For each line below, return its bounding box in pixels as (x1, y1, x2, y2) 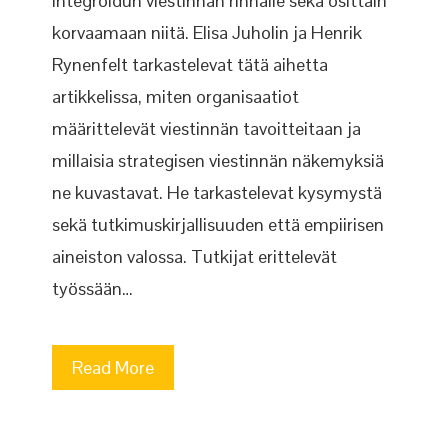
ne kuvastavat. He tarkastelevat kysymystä (52, 181, 383, 204)
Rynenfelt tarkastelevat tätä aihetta (52, 53, 329, 76)
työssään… (52, 277, 134, 300)
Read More (72, 356, 155, 379)
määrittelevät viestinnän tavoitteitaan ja (52, 117, 362, 140)
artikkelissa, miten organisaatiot (52, 85, 300, 108)
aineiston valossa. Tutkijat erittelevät (52, 245, 338, 268)
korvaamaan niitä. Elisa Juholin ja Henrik (52, 21, 363, 44)
